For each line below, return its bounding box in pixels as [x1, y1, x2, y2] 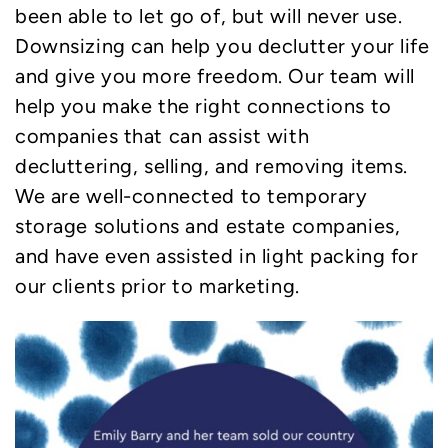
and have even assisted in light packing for [15, 244, 419, 267]
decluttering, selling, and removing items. [15, 154, 408, 177]
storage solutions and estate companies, [15, 214, 401, 237]
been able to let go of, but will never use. [15, 4, 403, 27]
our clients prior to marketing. [15, 274, 300, 297]
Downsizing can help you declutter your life [15, 34, 430, 57]
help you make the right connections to [15, 94, 392, 117]
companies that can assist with [15, 124, 310, 147]
